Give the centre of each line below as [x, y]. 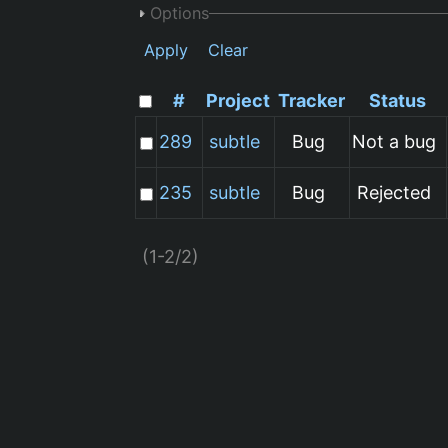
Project [238, 100]
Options [180, 12]
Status [398, 100]
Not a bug [394, 141]
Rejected [394, 192]
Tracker [312, 100]
